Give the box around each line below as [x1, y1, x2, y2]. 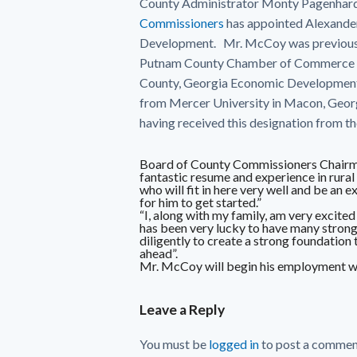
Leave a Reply [139, 301, 225, 319]
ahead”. [139, 245, 178, 261]
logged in [209, 335, 259, 351]
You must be [139, 335, 209, 351]
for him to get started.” [139, 194, 261, 210]
